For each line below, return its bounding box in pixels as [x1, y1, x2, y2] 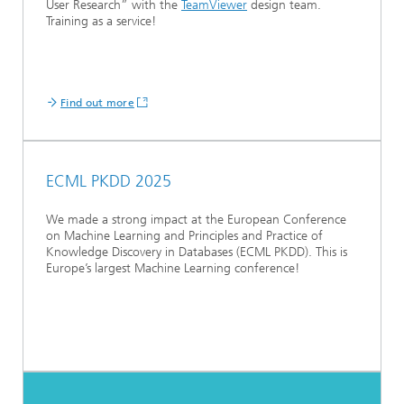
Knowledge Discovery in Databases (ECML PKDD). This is [46, 243, 347, 260]
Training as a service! [46, 13, 156, 29]
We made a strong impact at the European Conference [46, 211, 346, 227]
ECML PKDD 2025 [46, 170, 171, 191]
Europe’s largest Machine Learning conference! [46, 260, 299, 276]
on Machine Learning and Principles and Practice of [46, 227, 323, 243]
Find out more [60, 96, 134, 109]
